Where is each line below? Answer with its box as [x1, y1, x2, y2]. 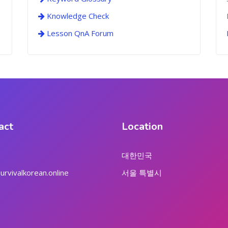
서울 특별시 [122, 167, 162, 178]
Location [122, 120, 163, 133]
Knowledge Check [45, 11, 109, 21]
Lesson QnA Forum [45, 28, 113, 38]
